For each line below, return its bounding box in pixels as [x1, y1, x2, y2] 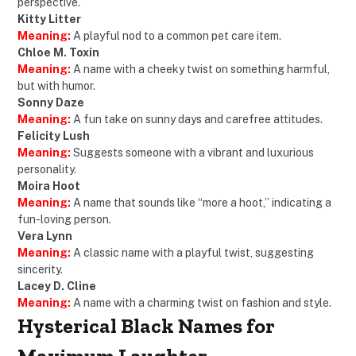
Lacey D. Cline [17, 280, 96, 293]
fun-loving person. [17, 213, 111, 226]
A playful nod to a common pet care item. [73, 29, 281, 43]
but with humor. [17, 79, 95, 93]
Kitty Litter [17, 13, 81, 26]
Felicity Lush [17, 130, 90, 143]
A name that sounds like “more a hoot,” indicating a [73, 196, 331, 210]
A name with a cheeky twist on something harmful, [71, 63, 330, 76]
